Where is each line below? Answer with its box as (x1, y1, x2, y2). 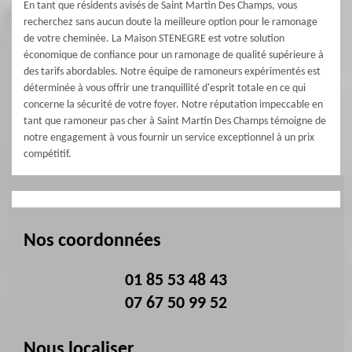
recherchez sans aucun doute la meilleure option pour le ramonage (24, 16, 317, 28)
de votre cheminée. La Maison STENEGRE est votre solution (24, 33, 284, 45)
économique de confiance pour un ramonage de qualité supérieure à (24, 49, 324, 61)
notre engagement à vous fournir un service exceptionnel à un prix (24, 132, 314, 144)
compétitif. (24, 148, 71, 160)
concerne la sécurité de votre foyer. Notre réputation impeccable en (24, 99, 323, 111)
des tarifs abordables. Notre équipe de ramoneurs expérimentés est (24, 66, 321, 78)
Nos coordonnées (24, 232, 161, 251)
